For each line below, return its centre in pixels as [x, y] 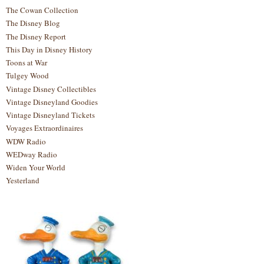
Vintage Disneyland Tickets [50, 115]
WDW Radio [26, 141]
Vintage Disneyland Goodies [52, 102]
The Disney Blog [33, 23]
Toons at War [27, 62]
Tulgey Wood [27, 76]
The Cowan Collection [42, 10]
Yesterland [23, 181]
